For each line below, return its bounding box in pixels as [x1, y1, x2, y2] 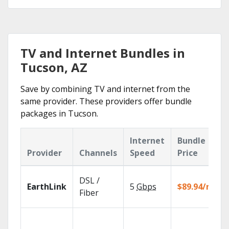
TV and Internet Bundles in [20, 44, 185, 61]
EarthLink [27, 181, 66, 192]
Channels [79, 147, 117, 158]
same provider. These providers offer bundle [20, 96, 192, 107]
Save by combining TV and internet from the [20, 83, 190, 95]
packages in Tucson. [20, 108, 98, 119]
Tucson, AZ [20, 59, 87, 76]
